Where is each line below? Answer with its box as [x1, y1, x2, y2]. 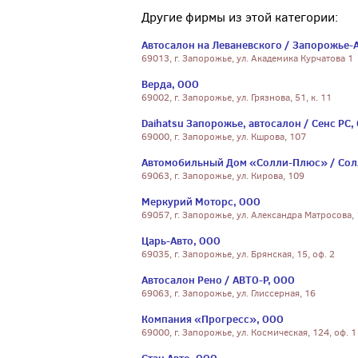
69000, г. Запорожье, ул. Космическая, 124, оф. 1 [141, 326, 356, 339]
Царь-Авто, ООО [141, 233, 221, 248]
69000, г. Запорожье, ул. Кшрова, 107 [141, 130, 306, 143]
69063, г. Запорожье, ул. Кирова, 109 [141, 169, 304, 182]
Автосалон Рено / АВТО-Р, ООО [141, 272, 295, 287]
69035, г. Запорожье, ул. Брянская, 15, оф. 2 [141, 248, 335, 261]
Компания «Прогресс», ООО [141, 312, 284, 326]
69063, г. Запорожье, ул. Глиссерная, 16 [141, 287, 316, 300]
